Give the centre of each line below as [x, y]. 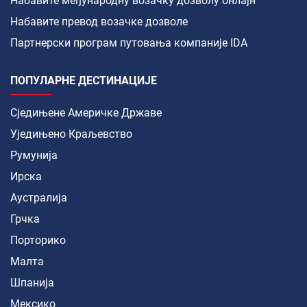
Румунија [34, 155]
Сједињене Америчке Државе [86, 112]
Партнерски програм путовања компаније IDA [129, 42]
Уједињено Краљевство [71, 134]
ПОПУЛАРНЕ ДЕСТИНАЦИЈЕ [84, 80]
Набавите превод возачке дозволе [99, 21]
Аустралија [39, 197]
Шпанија [32, 282]
